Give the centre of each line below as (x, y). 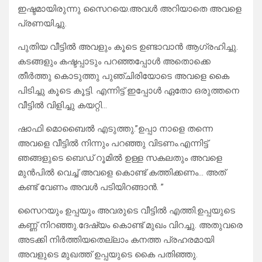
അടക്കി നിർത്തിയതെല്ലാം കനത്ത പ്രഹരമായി (116, 240)
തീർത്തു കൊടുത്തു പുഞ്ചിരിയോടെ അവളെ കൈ (123, 76)
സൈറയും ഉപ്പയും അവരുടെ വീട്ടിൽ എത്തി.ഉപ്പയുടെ (126, 211)
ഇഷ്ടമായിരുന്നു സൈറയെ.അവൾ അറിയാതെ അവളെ (130, 9)
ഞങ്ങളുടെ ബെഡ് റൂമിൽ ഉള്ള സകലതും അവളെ (120, 158)
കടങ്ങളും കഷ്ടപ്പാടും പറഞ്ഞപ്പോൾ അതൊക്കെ (114, 62)
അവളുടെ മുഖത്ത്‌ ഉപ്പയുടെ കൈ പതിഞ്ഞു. (108, 255)
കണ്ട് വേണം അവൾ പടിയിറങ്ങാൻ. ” (91, 187)
